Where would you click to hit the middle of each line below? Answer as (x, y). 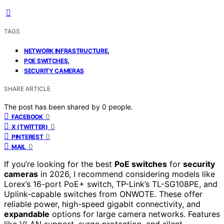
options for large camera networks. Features (135, 214)
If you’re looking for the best (59, 164)
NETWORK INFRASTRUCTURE (66, 50)
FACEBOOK (27, 116)
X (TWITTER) (30, 126)
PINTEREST (27, 136)
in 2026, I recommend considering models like (126, 174)
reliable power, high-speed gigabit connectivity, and (102, 204)
